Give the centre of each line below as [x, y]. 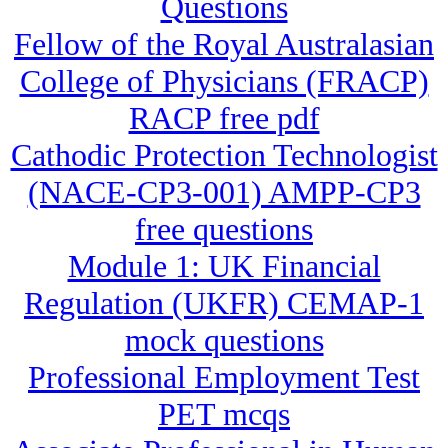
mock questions [224, 340]
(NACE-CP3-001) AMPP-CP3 [224, 192]
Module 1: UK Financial [224, 266]
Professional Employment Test [224, 377]
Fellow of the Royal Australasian [224, 44]
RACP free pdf [224, 118]
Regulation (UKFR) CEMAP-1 [224, 303]
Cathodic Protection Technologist [224, 155]
